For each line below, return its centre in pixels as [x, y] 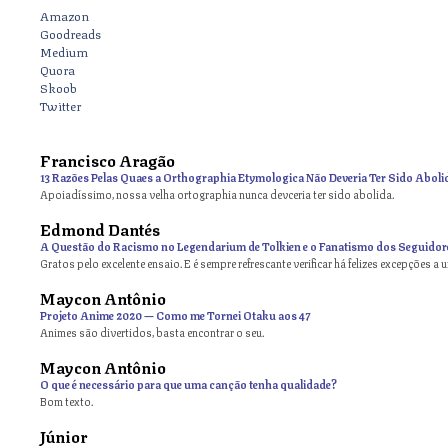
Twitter [60, 104]
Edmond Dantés [100, 229]
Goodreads [70, 32]
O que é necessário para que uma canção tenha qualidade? [188, 384]
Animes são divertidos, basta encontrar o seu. [152, 332]
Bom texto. [66, 401]
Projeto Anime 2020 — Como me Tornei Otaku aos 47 [175, 315]
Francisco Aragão [107, 160]
